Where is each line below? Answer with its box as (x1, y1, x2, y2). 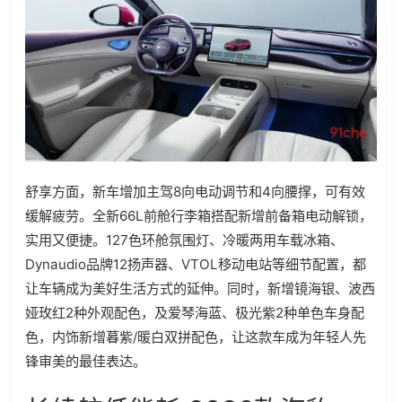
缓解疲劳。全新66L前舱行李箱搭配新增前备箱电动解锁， (25, 206, 372, 224)
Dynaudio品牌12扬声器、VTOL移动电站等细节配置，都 (25, 255, 366, 273)
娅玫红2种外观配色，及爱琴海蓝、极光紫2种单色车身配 (25, 303, 364, 321)
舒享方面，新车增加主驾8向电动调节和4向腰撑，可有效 (25, 182, 365, 200)
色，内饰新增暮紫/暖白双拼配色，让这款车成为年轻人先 (25, 328, 366, 345)
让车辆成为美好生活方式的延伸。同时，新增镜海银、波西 (25, 279, 375, 297)
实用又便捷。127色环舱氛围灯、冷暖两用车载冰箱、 (25, 231, 344, 249)
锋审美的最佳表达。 (25, 352, 146, 370)
